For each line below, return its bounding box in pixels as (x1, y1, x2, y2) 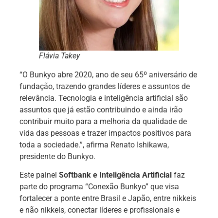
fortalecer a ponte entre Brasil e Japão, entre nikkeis (19, 194, 196, 203)
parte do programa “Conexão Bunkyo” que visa (19, 182, 179, 192)
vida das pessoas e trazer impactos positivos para (19, 128, 191, 138)
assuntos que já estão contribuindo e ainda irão (19, 105, 182, 114)
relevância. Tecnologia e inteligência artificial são (19, 93, 188, 103)
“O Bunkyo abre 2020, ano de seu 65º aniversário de (19, 70, 197, 79)
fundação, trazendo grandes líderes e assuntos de (19, 81, 190, 91)
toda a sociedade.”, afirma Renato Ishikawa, (19, 140, 169, 149)
